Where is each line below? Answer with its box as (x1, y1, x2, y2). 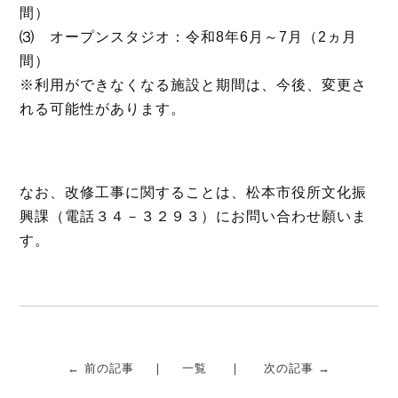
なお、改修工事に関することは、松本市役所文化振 (20, 185, 368, 200)
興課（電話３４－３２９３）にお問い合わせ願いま (20, 209, 368, 224)
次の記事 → (264, 362, 330, 375)
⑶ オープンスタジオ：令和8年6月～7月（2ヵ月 (20, 29, 358, 44)
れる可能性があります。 (20, 101, 187, 116)
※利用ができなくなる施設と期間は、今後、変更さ (20, 77, 368, 92)
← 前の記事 (68, 362, 134, 375)
